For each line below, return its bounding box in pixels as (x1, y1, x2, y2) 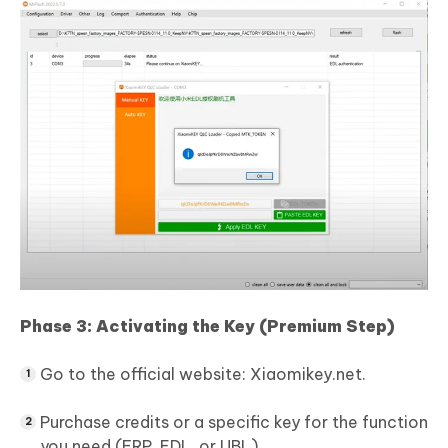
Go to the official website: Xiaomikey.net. (40, 364, 366, 385)
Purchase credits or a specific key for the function (40, 412, 428, 433)
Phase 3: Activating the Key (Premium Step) (20, 316, 395, 337)
